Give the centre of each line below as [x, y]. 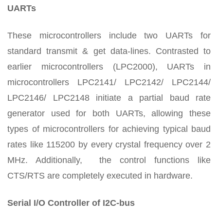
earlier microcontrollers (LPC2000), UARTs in [109, 66]
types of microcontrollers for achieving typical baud [109, 129]
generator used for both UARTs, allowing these [109, 113]
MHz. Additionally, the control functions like [109, 160]
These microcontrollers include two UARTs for [109, 35]
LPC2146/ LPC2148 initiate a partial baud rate [109, 98]
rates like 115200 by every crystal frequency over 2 [109, 144]
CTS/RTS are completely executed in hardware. [100, 175]
